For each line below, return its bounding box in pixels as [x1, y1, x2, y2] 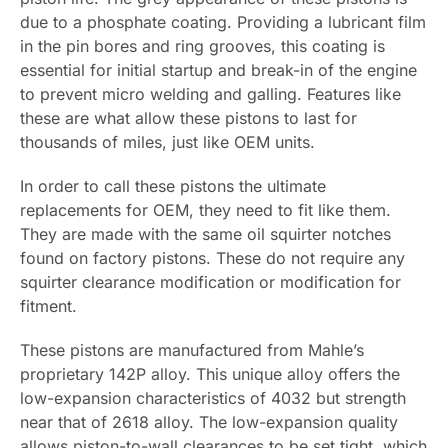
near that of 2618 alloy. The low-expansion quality [20, 411, 398, 432]
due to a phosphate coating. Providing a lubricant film [20, 11, 426, 32]
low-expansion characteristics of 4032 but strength [20, 387, 406, 408]
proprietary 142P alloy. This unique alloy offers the [20, 363, 400, 384]
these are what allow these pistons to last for [20, 107, 357, 128]
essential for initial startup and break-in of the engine [20, 59, 417, 80]
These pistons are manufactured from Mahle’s [20, 339, 364, 360]
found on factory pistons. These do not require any [20, 247, 405, 268]
